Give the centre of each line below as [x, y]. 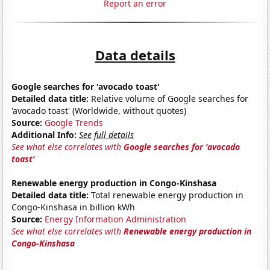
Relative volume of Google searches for [169, 98]
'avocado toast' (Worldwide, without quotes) [99, 110]
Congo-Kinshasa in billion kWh [74, 207]
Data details [135, 55]
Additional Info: [44, 134]
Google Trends [74, 122]
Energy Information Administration [116, 219]
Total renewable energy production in [166, 195]
